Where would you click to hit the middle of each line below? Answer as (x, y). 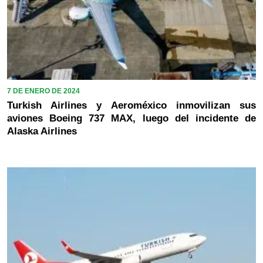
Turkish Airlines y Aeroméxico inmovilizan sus (131, 106)
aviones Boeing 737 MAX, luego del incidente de (131, 119)
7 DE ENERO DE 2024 (43, 91)
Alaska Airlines (42, 131)
